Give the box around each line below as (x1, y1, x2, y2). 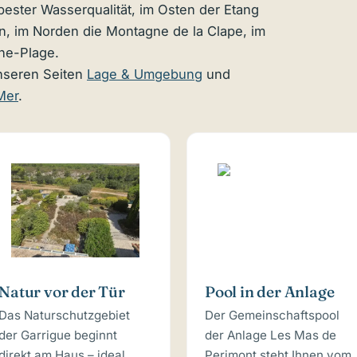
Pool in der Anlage (204, 282, 335, 302)
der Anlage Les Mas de (204, 327, 336, 343)
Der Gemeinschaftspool (204, 307, 339, 323)
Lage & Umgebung (87, 65, 202, 82)
